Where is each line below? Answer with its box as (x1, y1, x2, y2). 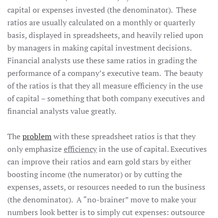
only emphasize (7, 144, 64, 154)
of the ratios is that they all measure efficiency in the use (7, 80, 203, 91)
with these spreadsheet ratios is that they (52, 131, 196, 142)
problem (22, 131, 52, 142)
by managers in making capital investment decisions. (7, 42, 193, 53)
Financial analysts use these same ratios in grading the (7, 55, 197, 66)
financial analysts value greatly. (7, 106, 120, 116)
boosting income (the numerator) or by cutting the (7, 169, 182, 180)
